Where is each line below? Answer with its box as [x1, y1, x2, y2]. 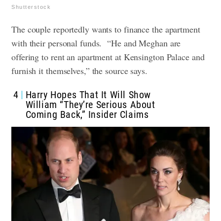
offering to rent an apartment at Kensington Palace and [11, 51, 205, 63]
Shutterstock [11, 4, 51, 10]
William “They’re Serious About [25, 99, 155, 111]
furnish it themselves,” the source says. [11, 65, 150, 77]
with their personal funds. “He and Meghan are [11, 37, 181, 49]
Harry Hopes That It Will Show [25, 89, 151, 101]
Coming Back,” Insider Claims [25, 109, 149, 121]
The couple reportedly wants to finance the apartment [11, 23, 200, 36]
